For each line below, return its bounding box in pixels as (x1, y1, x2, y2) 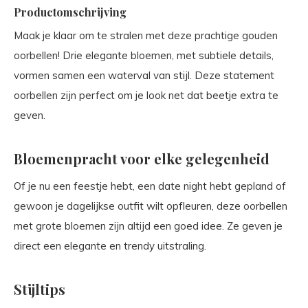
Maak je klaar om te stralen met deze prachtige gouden (14, 28, 278, 42)
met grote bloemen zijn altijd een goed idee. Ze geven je (14, 219, 283, 232)
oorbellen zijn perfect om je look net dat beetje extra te (14, 88, 278, 102)
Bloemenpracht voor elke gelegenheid (14, 148, 269, 168)
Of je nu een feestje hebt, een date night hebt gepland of (14, 179, 286, 192)
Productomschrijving (14, 4, 126, 19)
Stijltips (14, 279, 65, 298)
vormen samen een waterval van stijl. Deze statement (14, 68, 274, 82)
